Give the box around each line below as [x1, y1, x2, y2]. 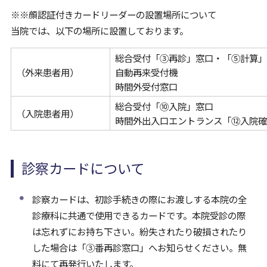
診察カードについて [21, 157, 145, 178]
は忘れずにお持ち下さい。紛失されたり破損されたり [32, 225, 247, 238]
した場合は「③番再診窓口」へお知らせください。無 [32, 241, 247, 254]
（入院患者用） [15, 107, 79, 120]
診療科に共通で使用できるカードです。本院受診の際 [32, 209, 246, 222]
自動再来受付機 [114, 66, 178, 79]
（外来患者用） [15, 66, 79, 79]
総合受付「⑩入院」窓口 [114, 100, 213, 113]
